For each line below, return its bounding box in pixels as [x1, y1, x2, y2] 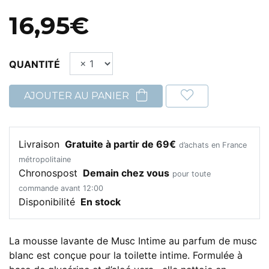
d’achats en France [179, 141, 247, 150]
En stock [80, 196, 121, 208]
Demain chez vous [83, 167, 169, 180]
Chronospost [19, 167, 80, 180]
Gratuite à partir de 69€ [65, 138, 176, 151]
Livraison [19, 138, 62, 151]
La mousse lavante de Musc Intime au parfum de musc [9, 235, 257, 247]
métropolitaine [19, 155, 71, 165]
